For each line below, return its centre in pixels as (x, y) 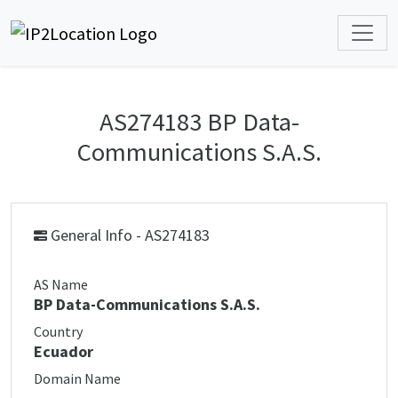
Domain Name (77, 378)
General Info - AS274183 (128, 235)
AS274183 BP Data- (199, 122)
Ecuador (64, 351)
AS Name (61, 284)
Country (58, 331)
